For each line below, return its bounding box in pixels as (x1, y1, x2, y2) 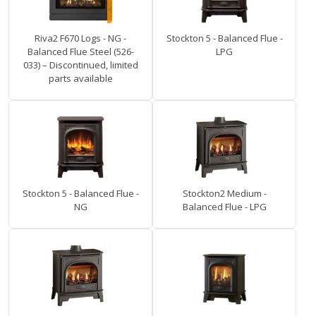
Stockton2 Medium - (182, 187, 267, 200)
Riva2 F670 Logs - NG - (35, 32, 126, 45)
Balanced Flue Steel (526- (27, 45, 134, 59)
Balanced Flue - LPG (182, 200, 267, 214)
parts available (48, 72, 113, 85)
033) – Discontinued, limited (23, 59, 138, 72)
